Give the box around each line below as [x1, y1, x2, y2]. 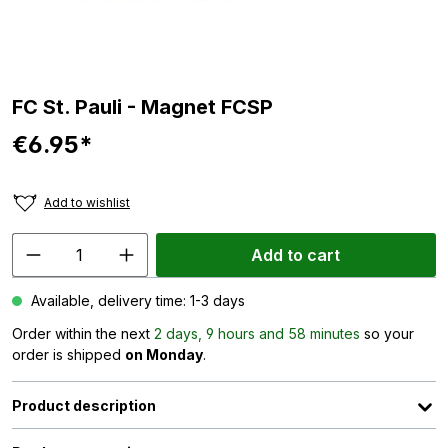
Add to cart [251, 245, 341, 265]
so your [360, 325, 414, 342]
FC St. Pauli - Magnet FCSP [12, 95, 273, 119]
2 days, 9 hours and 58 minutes [154, 325, 360, 342]
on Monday [125, 346, 203, 363]
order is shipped [12, 346, 125, 363]
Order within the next [12, 325, 154, 342]
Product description [12, 396, 156, 414]
